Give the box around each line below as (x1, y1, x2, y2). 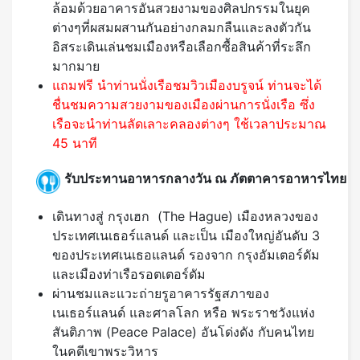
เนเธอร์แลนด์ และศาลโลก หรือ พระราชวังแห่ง (52, 305, 315, 321)
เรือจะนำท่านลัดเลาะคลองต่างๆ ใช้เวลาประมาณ (52, 116, 326, 133)
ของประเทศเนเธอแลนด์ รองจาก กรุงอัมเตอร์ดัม (52, 247, 320, 264)
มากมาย (52, 58, 100, 75)
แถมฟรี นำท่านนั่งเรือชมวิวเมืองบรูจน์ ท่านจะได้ (52, 77, 321, 94)
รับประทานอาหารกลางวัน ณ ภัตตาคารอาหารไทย (64, 170, 346, 186)
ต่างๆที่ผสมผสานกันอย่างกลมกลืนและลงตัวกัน (52, 19, 311, 36)
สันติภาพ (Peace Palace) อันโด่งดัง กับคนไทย (52, 324, 314, 341)
